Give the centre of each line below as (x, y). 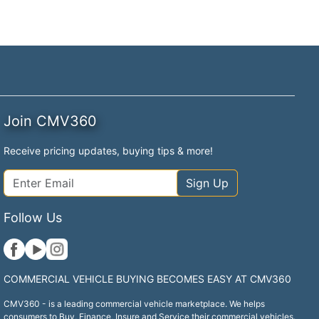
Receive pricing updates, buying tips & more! (109, 150)
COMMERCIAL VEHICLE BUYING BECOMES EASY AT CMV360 (148, 278)
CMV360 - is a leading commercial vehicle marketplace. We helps (135, 303)
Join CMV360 (51, 121)
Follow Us (33, 217)
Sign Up (207, 183)
